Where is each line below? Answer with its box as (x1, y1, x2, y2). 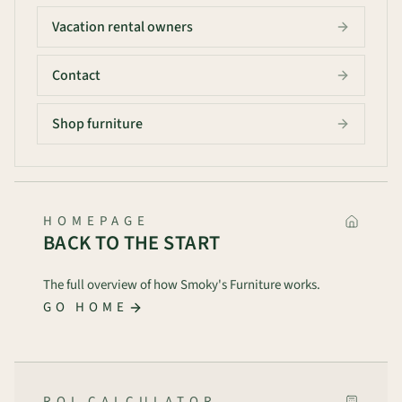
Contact (52, 66, 100, 85)
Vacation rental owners (52, 17, 193, 37)
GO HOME (43, 298, 128, 317)
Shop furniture (52, 114, 143, 134)
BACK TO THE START (43, 229, 221, 258)
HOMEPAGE (43, 212, 150, 231)
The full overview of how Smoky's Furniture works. (43, 275, 320, 294)
